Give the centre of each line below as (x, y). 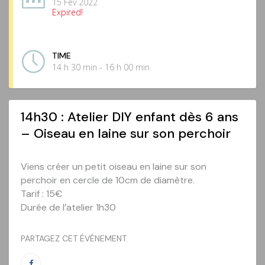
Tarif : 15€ (41, 193)
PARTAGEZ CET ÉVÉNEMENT (74, 238)
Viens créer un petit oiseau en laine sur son (114, 166)
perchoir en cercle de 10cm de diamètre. (108, 180)
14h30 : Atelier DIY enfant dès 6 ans (130, 117)
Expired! (67, 12)
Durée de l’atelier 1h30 (68, 207)
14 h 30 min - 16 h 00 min (101, 67)
